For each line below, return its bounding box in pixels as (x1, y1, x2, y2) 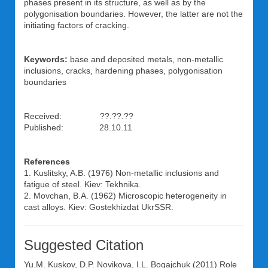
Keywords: (24, 54, 68, 64)
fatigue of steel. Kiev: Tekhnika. (24, 179, 141, 189)
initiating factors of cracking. (24, 20, 129, 30)
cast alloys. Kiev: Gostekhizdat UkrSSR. (24, 202, 173, 212)
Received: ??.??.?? (24, 111, 133, 121)
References (24, 157, 70, 166)
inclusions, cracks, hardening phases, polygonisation (24, 66, 223, 75)
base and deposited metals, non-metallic (68, 54, 223, 64)
